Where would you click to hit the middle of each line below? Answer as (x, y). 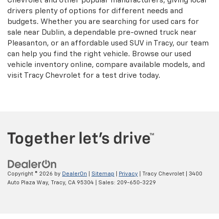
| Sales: (105, 182)
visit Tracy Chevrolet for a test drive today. (84, 76)
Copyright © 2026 (31, 174)
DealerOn (75, 174)
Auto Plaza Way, (28, 182)
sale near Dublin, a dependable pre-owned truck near (102, 33)
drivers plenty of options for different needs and (95, 11)
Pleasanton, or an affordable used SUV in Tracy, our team (108, 44)
